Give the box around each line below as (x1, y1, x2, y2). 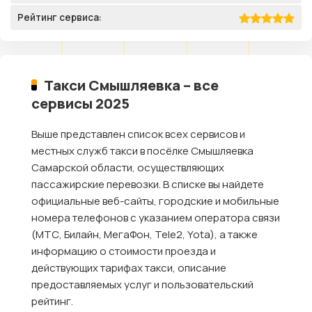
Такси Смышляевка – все (44, 75, 219, 95)
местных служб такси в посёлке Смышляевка (31, 143, 253, 159)
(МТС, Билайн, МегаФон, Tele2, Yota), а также (31, 227, 258, 242)
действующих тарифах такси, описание (31, 260, 226, 276)
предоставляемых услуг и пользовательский (31, 277, 253, 292)
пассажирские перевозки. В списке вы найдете (31, 177, 264, 192)
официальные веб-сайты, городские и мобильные (31, 194, 279, 209)
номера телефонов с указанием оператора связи (31, 210, 280, 226)
